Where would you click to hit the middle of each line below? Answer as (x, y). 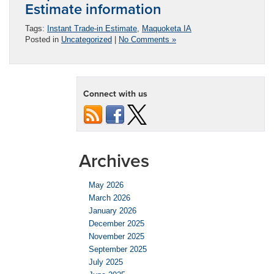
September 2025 (118, 250)
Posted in (43, 40)
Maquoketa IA (167, 29)
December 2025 (117, 224)
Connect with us (115, 94)
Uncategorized (87, 40)
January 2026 (113, 211)
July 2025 (106, 262)
